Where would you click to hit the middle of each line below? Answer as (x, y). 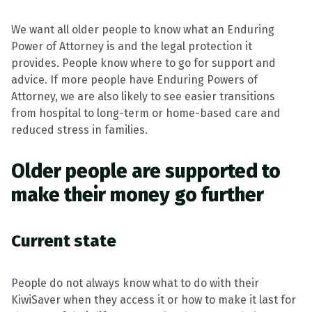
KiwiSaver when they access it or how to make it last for (154, 300)
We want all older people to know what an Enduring (143, 30)
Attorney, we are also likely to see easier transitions (143, 96)
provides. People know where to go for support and (143, 63)
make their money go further (138, 195)
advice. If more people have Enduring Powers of (134, 80)
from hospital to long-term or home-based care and (146, 113)
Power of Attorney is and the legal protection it (132, 46)
